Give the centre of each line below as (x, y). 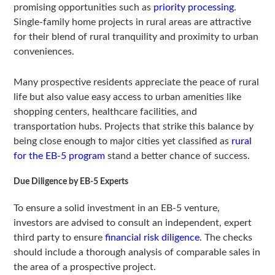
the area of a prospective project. (85, 267)
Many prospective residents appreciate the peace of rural (137, 83)
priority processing (194, 8)
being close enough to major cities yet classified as (123, 141)
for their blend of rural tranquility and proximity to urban (136, 37)
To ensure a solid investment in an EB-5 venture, (117, 208)
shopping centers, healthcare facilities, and (106, 112)
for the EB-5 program (60, 156)
